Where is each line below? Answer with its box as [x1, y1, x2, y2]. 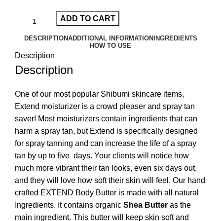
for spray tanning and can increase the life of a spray [15, 139, 196, 148]
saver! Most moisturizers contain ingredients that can [15, 114, 197, 123]
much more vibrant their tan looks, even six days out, [15, 164, 197, 173]
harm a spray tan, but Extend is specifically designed [15, 127, 198, 136]
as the [168, 201, 191, 210]
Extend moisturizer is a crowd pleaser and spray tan [15, 102, 195, 111]
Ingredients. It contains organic [15, 201, 123, 210]
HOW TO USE [90, 42, 131, 50]
